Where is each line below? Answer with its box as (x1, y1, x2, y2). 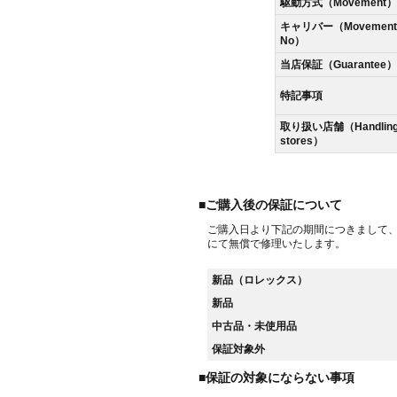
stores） (279, 134, 323, 147)
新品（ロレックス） (212, 273, 307, 286)
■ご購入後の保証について (198, 197, 342, 212)
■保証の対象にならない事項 (198, 370, 354, 385)
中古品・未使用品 (212, 319, 297, 332)
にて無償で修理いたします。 (207, 237, 346, 250)
